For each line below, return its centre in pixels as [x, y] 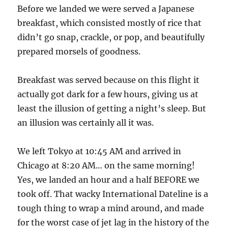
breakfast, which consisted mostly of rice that [110, 23]
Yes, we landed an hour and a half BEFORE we [109, 180]
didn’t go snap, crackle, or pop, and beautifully [111, 37]
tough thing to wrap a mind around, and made [111, 208]
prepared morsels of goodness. [79, 52]
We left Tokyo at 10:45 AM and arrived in [99, 151]
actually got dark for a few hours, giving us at [108, 94]
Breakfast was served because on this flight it [109, 80]
